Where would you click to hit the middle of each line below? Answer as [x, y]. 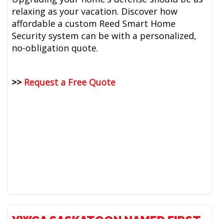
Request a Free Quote [70, 82]
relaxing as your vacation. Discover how [95, 11]
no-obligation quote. [55, 48]
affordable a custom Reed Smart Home [94, 24]
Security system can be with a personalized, [104, 36]
